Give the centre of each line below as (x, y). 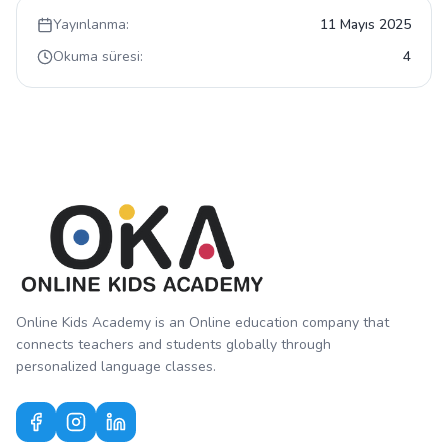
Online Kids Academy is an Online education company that (202, 323)
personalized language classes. (116, 367)
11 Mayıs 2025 (365, 25)
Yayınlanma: (91, 25)
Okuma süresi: (98, 57)
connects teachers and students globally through (173, 345)
